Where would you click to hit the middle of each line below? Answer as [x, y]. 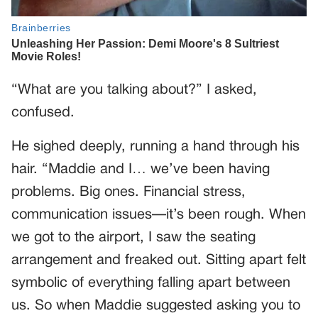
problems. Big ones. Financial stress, [128, 192]
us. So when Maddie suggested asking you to [156, 306]
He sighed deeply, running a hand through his [155, 147]
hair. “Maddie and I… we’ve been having [141, 169]
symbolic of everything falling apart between [151, 283]
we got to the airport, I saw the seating [133, 237]
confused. [43, 113]
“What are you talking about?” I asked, [134, 90]
